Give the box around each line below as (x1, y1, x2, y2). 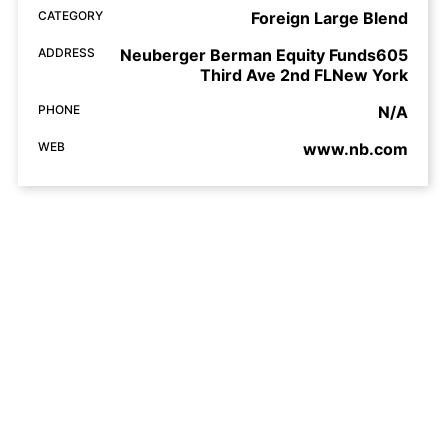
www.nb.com (303, 139, 408, 160)
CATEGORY (38, 8, 103, 24)
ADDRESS (38, 45, 95, 61)
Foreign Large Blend (251, 8, 408, 29)
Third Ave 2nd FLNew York (200, 65, 408, 86)
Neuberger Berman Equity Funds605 (120, 45, 408, 66)
